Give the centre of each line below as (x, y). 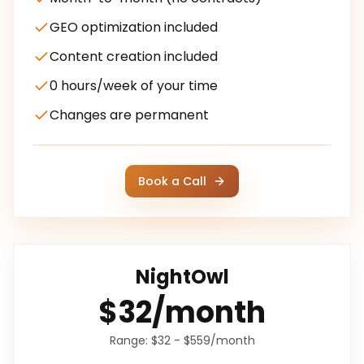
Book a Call (172, 181)
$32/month (182, 312)
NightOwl (182, 277)
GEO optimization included (134, 27)
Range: (130, 340)
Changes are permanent (129, 115)
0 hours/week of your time (134, 86)
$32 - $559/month (203, 340)
